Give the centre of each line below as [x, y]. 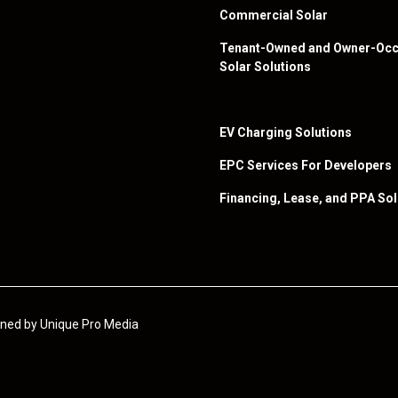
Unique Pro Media [90, 324]
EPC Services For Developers [306, 165]
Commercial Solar [274, 15]
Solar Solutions [266, 67]
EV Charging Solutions [286, 132]
